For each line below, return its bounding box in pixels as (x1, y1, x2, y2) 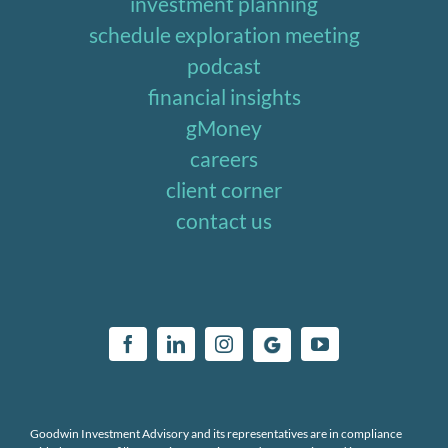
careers (190, 146, 258, 172)
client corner (166, 177, 282, 203)
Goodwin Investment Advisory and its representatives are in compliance (29, 425, 402, 441)
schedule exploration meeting (88, 22, 360, 48)
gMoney (186, 115, 262, 141)
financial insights (147, 84, 301, 110)
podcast (187, 53, 261, 79)
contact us (176, 208, 272, 234)
